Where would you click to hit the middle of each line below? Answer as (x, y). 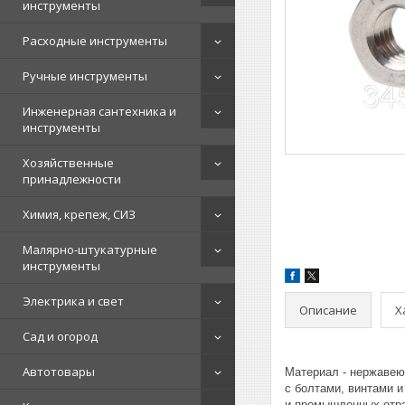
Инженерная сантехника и (99, 111)
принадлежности (72, 179)
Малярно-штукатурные (90, 250)
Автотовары (59, 372)
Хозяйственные (68, 163)
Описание (328, 310)
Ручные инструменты (85, 76)
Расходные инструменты (95, 41)
